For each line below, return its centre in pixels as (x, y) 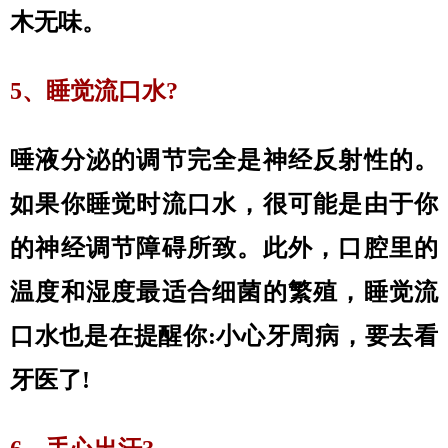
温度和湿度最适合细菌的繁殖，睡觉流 (224, 292)
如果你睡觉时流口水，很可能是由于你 (224, 204)
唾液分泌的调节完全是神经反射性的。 (224, 160)
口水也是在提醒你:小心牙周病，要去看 (224, 336)
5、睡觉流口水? (94, 91)
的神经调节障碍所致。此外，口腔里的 (224, 248)
